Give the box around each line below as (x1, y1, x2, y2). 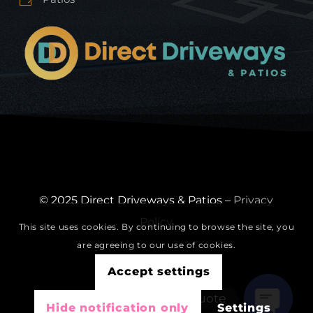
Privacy (233, 194, 274, 208)
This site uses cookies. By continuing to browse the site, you (18, 221, 295, 232)
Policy (140, 215, 173, 229)
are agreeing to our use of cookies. (77, 239, 236, 250)
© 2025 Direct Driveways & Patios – (39, 194, 234, 208)
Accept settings (107, 265, 210, 279)
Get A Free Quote (122, 291, 226, 305)
